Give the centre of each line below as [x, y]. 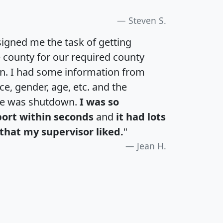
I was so [99, 102]
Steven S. [147, 20]
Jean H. [152, 146]
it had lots [141, 116]
